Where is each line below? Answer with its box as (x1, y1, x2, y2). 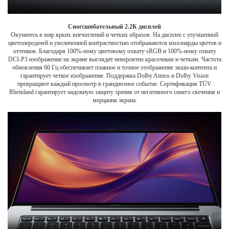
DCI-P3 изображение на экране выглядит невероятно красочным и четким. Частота (8, 55, 221, 63)
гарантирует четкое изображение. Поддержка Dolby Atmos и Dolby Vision (20, 72, 209, 79)
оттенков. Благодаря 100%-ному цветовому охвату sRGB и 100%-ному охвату (13, 47, 216, 55)
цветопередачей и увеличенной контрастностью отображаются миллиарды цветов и (8, 39, 221, 47)
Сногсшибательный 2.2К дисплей (68, 22, 161, 30)
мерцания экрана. (92, 96, 137, 104)
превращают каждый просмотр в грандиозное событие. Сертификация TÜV (17, 80, 212, 87)
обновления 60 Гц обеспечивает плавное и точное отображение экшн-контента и (12, 63, 217, 71)
